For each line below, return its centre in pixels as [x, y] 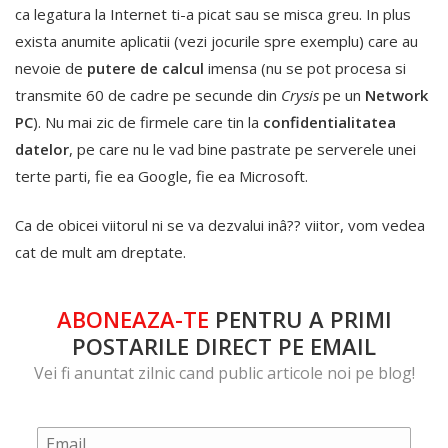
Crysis [300, 94]
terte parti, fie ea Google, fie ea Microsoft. [161, 175]
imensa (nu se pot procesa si [305, 67]
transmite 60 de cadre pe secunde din [148, 94]
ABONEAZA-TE [132, 319]
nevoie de [51, 67]
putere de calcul [145, 67]
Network [396, 94]
